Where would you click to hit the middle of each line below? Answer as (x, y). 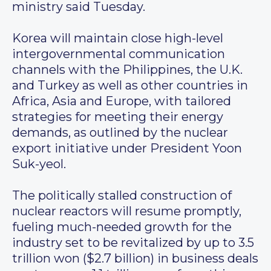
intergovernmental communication (119, 54)
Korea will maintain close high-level (118, 38)
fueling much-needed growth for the (122, 227)
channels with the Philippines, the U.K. (127, 70)
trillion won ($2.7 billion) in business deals (135, 259)
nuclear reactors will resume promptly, (127, 211)
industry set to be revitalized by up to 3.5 (133, 243)
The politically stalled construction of (122, 196)
